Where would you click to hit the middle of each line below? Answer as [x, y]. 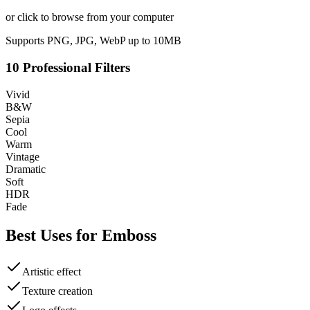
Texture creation [57, 291]
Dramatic [26, 169]
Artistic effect [52, 272]
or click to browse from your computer [90, 17]
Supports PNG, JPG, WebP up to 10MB [93, 41]
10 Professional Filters [68, 67]
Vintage [22, 156]
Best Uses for [54, 236]
